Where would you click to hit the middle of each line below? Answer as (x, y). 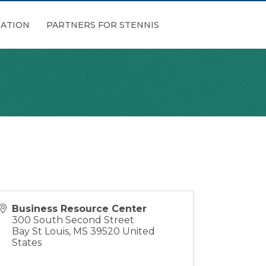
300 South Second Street (73, 220)
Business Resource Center (80, 209)
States (27, 243)
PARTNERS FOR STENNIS (102, 25)
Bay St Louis (41, 232)
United (139, 232)
